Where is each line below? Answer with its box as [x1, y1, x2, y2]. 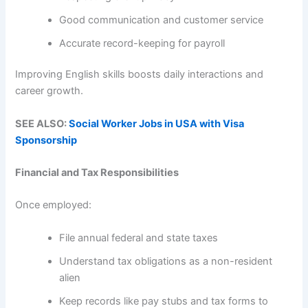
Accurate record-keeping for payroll [59, 36, 225, 49]
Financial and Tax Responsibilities [15, 166, 179, 179]
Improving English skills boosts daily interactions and [15, 68, 264, 81]
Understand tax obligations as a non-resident [59, 254, 273, 267]
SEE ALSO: [15, 117, 69, 130]
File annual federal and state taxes [59, 231, 219, 244]
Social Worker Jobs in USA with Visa [69, 117, 245, 130]
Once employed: [15, 199, 92, 212]
